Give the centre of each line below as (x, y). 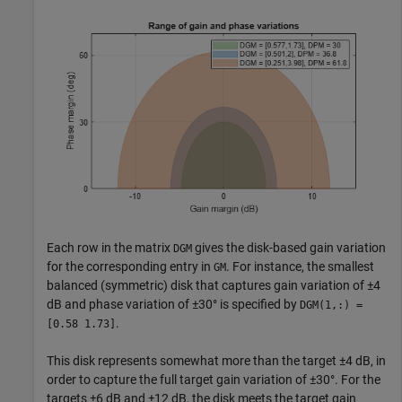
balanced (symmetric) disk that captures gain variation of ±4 (214, 286)
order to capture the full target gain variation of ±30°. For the (214, 380)
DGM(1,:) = (331, 306)
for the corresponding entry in (130, 267)
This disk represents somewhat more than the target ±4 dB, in (216, 361)
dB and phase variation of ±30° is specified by (173, 305)
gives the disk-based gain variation (289, 248)
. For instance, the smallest (300, 267)
